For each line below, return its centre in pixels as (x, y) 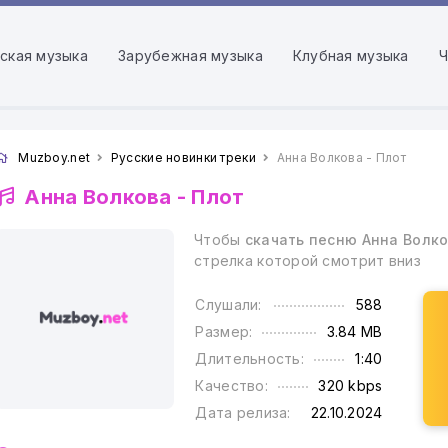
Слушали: (228, 304)
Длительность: (250, 358)
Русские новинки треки (185, 157)
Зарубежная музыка (190, 55)
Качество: (231, 385)
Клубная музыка (350, 55)
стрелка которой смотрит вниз (307, 260)
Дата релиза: (243, 412)
